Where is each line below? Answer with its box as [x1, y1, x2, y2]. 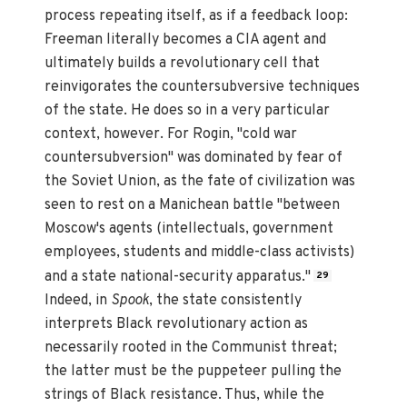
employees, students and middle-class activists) [45, 243, 355, 263]
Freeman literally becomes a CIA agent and [45, 31, 327, 50]
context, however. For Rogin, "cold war [45, 125, 298, 144]
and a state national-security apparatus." [45, 267, 312, 286]
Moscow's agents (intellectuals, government [45, 220, 334, 239]
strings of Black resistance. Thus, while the [45, 385, 325, 404]
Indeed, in [45, 291, 112, 310]
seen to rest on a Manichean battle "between [45, 196, 341, 215]
